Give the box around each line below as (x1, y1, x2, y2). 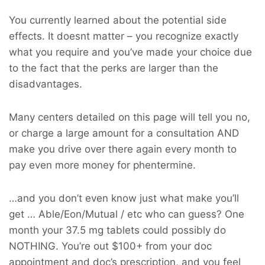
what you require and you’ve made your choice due (9, 46, 252, 58)
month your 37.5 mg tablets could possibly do (9, 224, 226, 236)
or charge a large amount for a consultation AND (9, 127, 239, 139)
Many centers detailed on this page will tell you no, (9, 111, 250, 123)
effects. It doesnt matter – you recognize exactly (9, 30, 238, 42)
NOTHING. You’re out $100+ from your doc (9, 240, 212, 252)
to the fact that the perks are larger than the (9, 62, 218, 74)
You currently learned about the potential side (9, 14, 227, 26)
